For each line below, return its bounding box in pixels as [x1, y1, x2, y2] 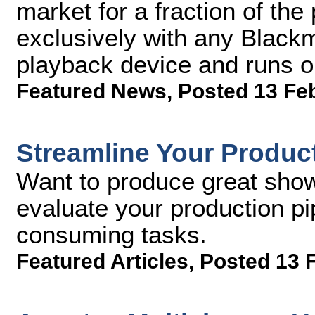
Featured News [16, 79, 167, 103]
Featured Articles [16, 250, 188, 273]
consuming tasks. [16, 221, 207, 248]
